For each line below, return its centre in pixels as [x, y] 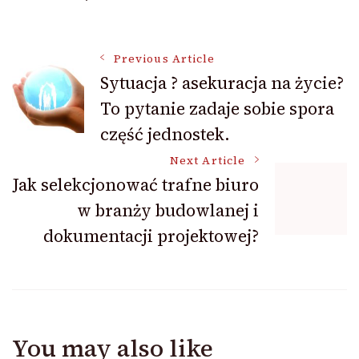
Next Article [208, 161]
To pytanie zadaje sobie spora [217, 109]
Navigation [95, 120]
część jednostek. [165, 135]
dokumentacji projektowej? [151, 236]
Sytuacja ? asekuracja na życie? [222, 83]
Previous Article [165, 59]
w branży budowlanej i [168, 211]
